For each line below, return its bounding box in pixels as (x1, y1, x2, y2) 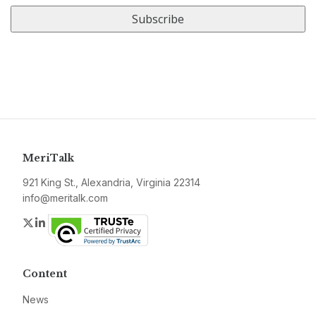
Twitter (35, 215, 70, 229)
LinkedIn (47, 215, 90, 229)
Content (23, 267, 67, 280)
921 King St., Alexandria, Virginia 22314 (23, 176, 200, 188)
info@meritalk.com (23, 192, 108, 204)
